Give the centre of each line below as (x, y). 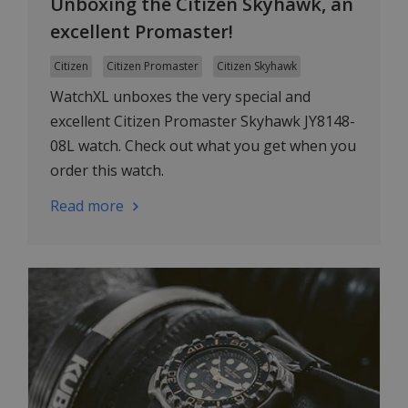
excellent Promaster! (142, 32)
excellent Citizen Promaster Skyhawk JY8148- (203, 122)
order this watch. (107, 171)
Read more (87, 206)
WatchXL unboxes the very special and (180, 97)
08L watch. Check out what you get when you (203, 146)
